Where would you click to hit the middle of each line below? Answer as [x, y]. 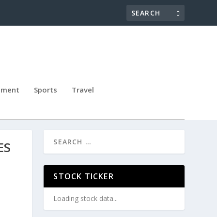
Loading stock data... [86, 198]
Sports [46, 90]
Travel [83, 90]
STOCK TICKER [84, 176]
